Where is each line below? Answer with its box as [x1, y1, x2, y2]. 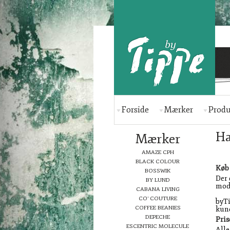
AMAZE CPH [141, 149, 174, 156]
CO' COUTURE [138, 195, 177, 202]
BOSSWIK [145, 167, 170, 174]
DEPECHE [145, 214, 170, 220]
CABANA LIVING [136, 186, 180, 193]
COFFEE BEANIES [135, 204, 181, 211]
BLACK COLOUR [136, 158, 180, 165]
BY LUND [145, 177, 170, 183]
